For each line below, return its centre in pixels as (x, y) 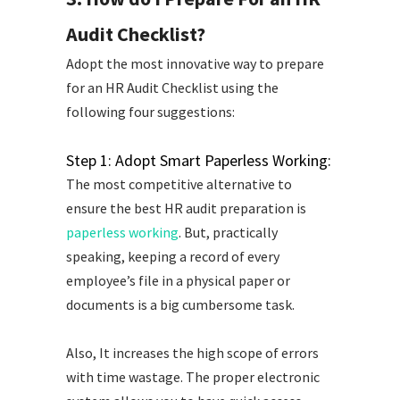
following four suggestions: (150, 112)
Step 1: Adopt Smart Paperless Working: (199, 161)
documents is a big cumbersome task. (180, 305)
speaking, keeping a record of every (173, 257)
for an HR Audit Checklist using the (172, 88)
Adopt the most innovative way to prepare (195, 64)
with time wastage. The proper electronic (193, 377)
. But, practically (228, 233)
